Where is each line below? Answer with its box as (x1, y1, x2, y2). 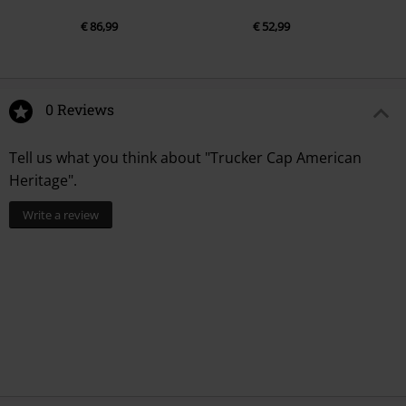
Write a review (23, 207, 99, 224)
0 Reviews (45, 100, 114, 120)
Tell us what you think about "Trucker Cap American (9, 148, 362, 169)
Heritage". (9, 170, 77, 191)
